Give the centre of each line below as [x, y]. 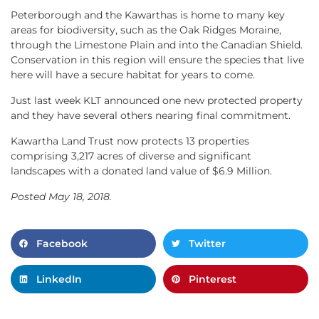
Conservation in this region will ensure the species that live [157, 60]
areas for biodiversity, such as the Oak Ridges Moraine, [146, 30]
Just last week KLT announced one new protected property [157, 100]
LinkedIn [59, 279]
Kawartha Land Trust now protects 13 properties [130, 141]
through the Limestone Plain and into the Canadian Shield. [157, 45]
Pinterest [213, 279]
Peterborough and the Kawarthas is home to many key [148, 15]
